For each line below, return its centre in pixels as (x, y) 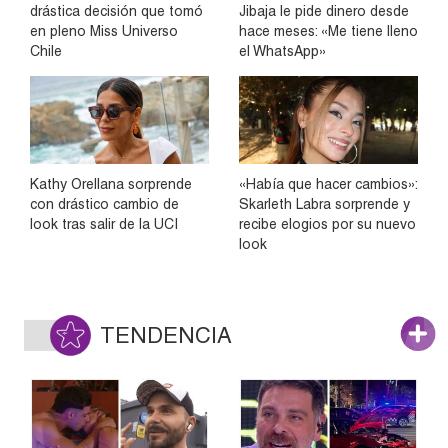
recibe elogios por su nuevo (327, 224)
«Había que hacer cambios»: (328, 184)
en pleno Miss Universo (104, 30)
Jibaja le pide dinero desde (324, 10)
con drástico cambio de (104, 204)
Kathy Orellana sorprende (111, 184)
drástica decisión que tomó (116, 10)
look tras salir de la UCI (104, 224)
